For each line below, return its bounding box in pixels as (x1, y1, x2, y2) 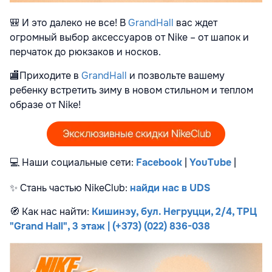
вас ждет (174, 16, 217, 29)
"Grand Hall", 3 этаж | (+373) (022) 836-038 (10, 219, 210, 233)
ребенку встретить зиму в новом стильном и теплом (10, 83, 253, 97)
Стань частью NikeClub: (18, 181, 130, 194)
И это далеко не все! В (22, 16, 128, 29)
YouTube (189, 155, 231, 169)
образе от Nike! (10, 98, 81, 111)
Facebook (136, 155, 182, 169)
